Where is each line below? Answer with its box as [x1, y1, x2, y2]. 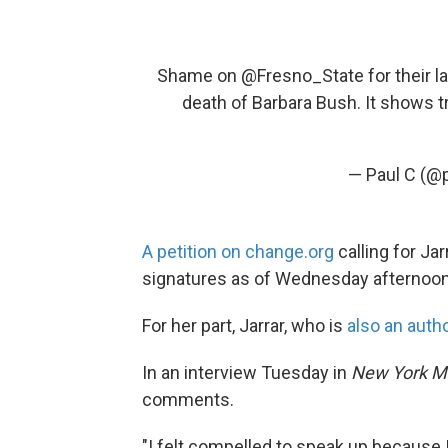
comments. [142, 389, 234, 410]
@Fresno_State [241, 65, 364, 86]
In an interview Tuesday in [142, 362, 351, 383]
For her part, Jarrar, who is [142, 315, 347, 336]
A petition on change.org [142, 241, 334, 262]
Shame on [157, 65, 241, 86]
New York [351, 362, 427, 383]
